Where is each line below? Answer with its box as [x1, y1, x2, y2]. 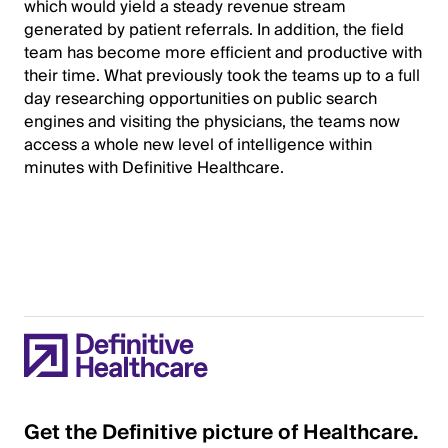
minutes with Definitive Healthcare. [24, 154, 284, 182]
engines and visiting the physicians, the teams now [24, 108, 400, 136]
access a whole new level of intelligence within [24, 131, 372, 159]
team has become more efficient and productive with [24, 39, 422, 67]
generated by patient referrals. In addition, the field [24, 16, 404, 44]
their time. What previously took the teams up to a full [24, 62, 420, 90]
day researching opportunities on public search [24, 85, 377, 113]
